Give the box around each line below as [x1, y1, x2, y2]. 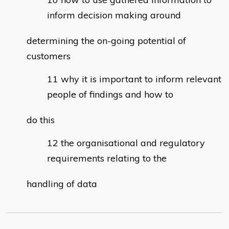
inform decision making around [47, 9, 181, 21]
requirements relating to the [47, 152, 167, 165]
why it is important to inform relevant [61, 73, 221, 85]
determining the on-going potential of [27, 35, 186, 47]
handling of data [27, 178, 97, 190]
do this [27, 114, 55, 126]
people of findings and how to [47, 88, 173, 101]
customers [27, 50, 71, 62]
